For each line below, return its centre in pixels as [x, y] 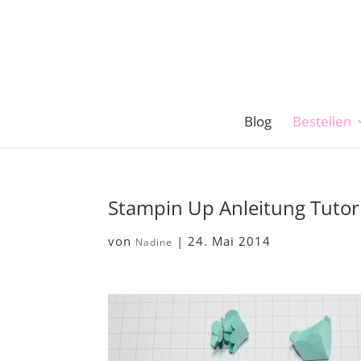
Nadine [154, 242]
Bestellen [322, 121]
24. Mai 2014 [230, 241]
